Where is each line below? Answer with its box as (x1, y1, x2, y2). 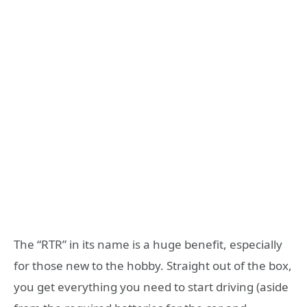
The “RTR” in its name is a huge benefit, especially (14, 236, 282, 253)
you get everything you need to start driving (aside (14, 279, 288, 295)
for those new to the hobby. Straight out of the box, (14, 258, 292, 274)
